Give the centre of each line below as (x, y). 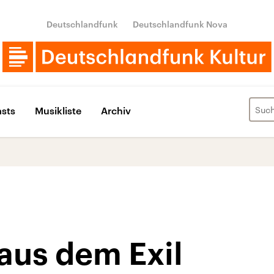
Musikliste (58, 110)
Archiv (116, 110)
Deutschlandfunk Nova (180, 24)
